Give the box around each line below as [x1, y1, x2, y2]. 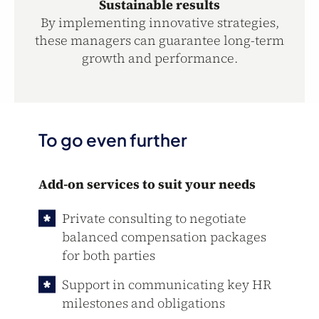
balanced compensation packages [61, 228, 266, 246]
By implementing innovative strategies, [40, 14, 279, 31]
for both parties [61, 246, 155, 264]
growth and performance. [81, 49, 238, 67]
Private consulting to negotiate [61, 209, 246, 227]
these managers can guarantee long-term [35, 31, 284, 49]
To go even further [38, 129, 187, 150]
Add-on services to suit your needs [38, 175, 256, 193]
